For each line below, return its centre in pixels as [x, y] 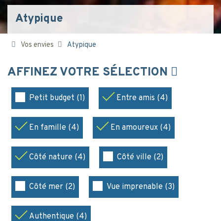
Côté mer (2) [52, 187]
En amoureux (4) [141, 128]
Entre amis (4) [142, 98]
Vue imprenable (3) [141, 187]
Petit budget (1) [57, 98]
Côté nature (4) [57, 158]
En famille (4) [54, 128]
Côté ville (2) [140, 158]
